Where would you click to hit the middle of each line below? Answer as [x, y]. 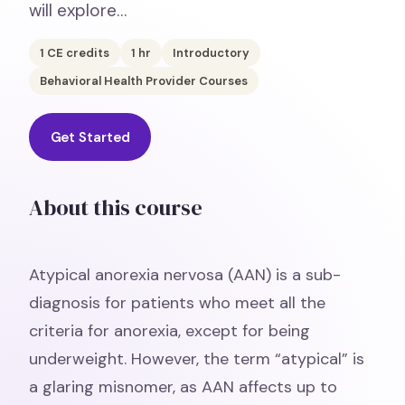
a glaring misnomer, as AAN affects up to [183, 387]
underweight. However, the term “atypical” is [197, 359]
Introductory [211, 53]
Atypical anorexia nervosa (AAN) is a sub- [185, 275]
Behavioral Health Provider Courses [144, 81]
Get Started [90, 137]
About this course [116, 207]
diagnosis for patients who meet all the [177, 303]
